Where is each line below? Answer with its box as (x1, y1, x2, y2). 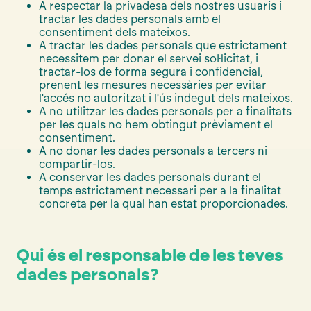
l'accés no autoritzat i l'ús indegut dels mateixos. (39, 91, 293, 105)
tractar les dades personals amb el (39, 12, 221, 26)
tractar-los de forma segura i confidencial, (39, 65, 263, 78)
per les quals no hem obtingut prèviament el (39, 117, 273, 131)
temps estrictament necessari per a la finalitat (39, 183, 281, 197)
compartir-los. (39, 157, 115, 171)
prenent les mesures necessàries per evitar (39, 78, 267, 92)
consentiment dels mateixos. (39, 25, 190, 39)
